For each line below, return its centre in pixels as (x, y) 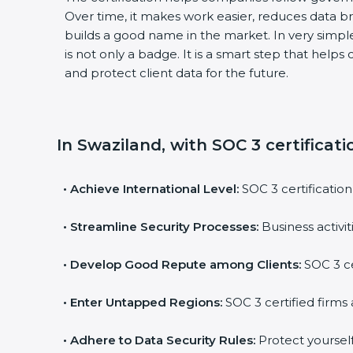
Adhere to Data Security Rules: (163, 340)
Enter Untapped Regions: (146, 302)
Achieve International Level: (154, 189)
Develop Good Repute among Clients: (186, 264)
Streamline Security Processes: (164, 227)
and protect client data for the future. (176, 73)
